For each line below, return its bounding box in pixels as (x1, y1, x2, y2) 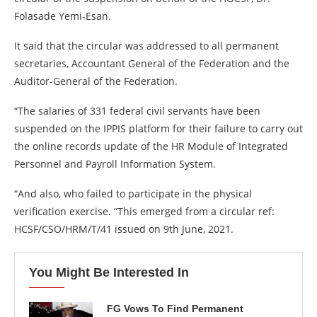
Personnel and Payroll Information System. (14, 157, 216, 171)
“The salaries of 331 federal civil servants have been (14, 104, 260, 117)
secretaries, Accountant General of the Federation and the (14, 57, 289, 70)
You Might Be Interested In (29, 265, 189, 279)
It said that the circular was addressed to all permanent (14, 39, 279, 52)
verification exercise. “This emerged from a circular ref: (14, 204, 275, 218)
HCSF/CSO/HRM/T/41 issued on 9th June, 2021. (14, 222, 234, 236)
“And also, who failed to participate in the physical (14, 187, 252, 200)
